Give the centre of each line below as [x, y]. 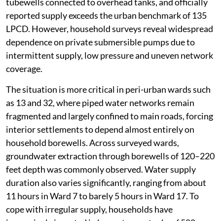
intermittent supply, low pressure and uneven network [110, 55]
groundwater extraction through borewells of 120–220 [110, 156]
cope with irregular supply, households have [89, 209]
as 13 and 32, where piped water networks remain [100, 103]
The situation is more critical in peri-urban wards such [108, 90]
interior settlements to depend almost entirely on [100, 129]
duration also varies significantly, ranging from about [106, 183]
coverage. [24, 69]
